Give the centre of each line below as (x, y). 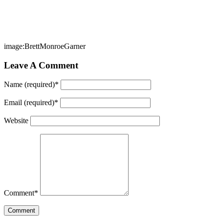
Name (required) (29, 85)
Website (16, 121)
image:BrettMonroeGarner (45, 46)
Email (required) (29, 103)
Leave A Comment (41, 65)
